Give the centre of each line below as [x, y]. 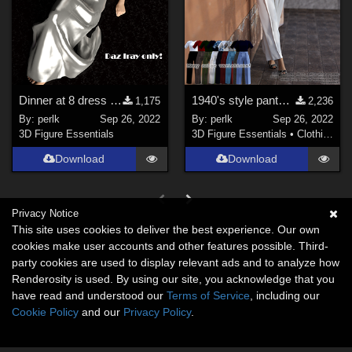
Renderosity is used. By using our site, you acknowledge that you [173, 279]
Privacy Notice [45, 213]
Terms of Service [208, 295]
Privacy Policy [157, 312]
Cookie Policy [45, 312]
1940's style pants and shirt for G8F [284, 100]
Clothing [310, 134]
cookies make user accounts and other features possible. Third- [170, 246]
